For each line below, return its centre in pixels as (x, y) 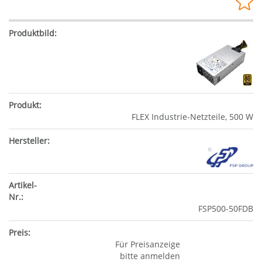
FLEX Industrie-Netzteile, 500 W (192, 117)
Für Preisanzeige (147, 244)
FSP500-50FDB (226, 208)
